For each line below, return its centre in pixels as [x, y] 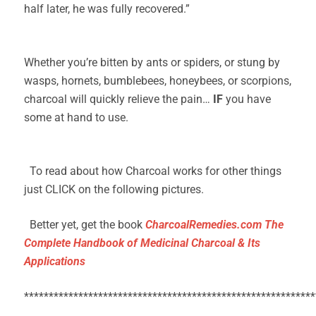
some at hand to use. [76, 117]
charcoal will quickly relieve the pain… [119, 99]
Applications [55, 261]
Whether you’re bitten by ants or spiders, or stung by [152, 62]
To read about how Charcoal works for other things [153, 171]
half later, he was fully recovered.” [107, 9]
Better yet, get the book [85, 225]
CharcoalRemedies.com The [214, 225]
